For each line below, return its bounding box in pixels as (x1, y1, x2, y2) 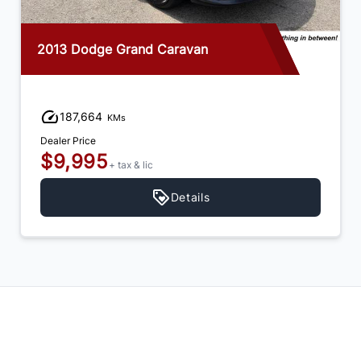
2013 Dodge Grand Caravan (37, 41, 208, 58)
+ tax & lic (108, 159, 153, 172)
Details (170, 190, 210, 205)
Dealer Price (40, 135, 96, 147)
